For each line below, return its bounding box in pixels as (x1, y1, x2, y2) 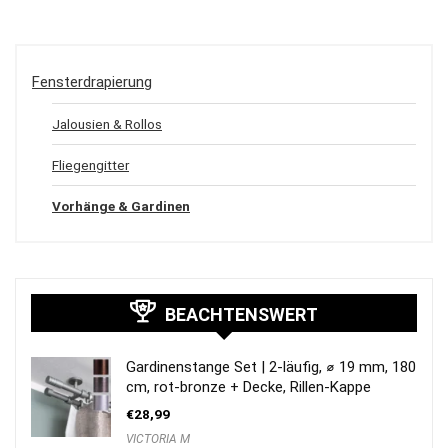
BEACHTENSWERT (165, 303, 318, 325)
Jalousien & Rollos (52, 115, 162, 132)
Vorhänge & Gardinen (52, 197, 190, 214)
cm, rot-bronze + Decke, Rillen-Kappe (126, 377, 371, 396)
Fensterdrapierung (32, 72, 152, 91)
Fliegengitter (52, 156, 129, 173)
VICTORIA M (126, 431, 190, 446)
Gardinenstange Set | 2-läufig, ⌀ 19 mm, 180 (126, 357, 416, 376)
